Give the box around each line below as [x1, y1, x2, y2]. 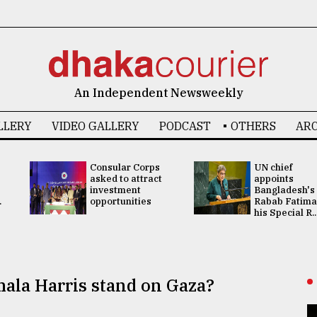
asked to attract [89, 173, 162, 185]
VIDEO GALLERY [51, 119, 139, 133]
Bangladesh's [254, 184, 315, 196]
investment [89, 184, 141, 196]
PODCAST [158, 119, 211, 133]
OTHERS [230, 119, 276, 133]
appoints [254, 173, 294, 185]
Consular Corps [89, 161, 160, 173]
